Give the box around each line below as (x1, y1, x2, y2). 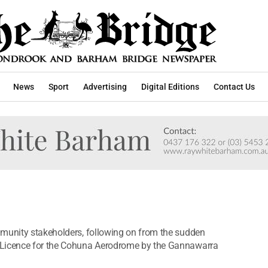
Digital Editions (141, 81, 199, 92)
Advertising (83, 81, 127, 92)
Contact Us (214, 81, 255, 92)
